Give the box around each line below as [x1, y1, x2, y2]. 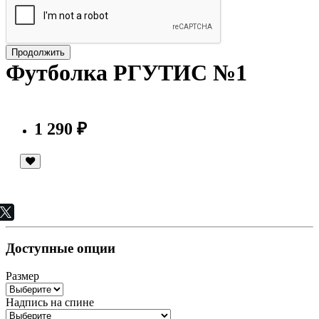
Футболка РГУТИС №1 [6, 60, 247, 86]
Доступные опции [6, 241, 115, 256]
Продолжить [11, 46, 65, 58]
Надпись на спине [6, 296, 94, 308]
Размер [6, 269, 39, 282]
